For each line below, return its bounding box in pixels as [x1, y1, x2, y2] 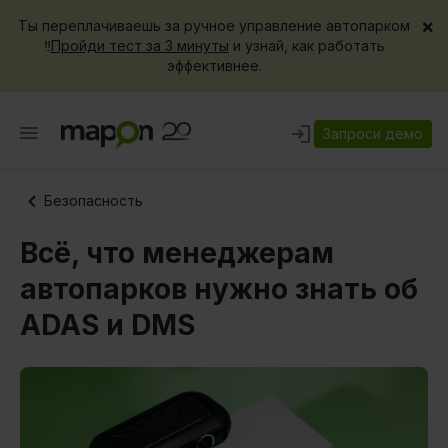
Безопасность [44, 192, 143, 209]
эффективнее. [166, 57, 262, 74]
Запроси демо [323, 124, 423, 142]
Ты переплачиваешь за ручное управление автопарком [18, 17, 410, 34]
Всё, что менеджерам [20, 236, 334, 270]
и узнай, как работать [228, 37, 385, 54]
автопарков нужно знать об [20, 272, 418, 306]
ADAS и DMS [20, 308, 195, 342]
